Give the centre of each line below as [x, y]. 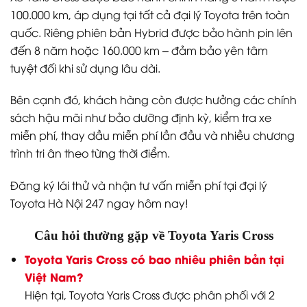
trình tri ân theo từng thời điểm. [90, 153]
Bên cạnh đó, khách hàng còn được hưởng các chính [153, 100]
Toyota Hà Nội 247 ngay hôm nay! [99, 203]
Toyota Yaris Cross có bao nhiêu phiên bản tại [154, 259]
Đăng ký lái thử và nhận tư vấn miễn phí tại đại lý [139, 185]
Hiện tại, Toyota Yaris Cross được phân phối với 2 [149, 295]
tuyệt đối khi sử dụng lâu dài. [85, 67]
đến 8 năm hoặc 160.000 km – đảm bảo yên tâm [139, 50]
